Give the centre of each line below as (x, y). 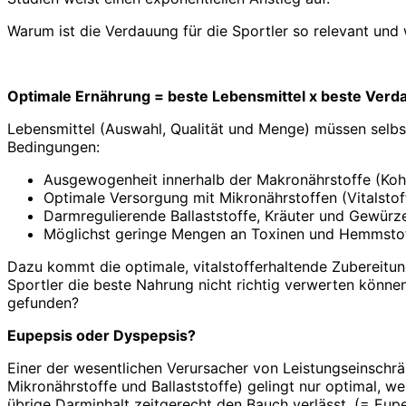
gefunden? (43, 302)
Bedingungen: (53, 146)
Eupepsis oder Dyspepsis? (101, 335)
